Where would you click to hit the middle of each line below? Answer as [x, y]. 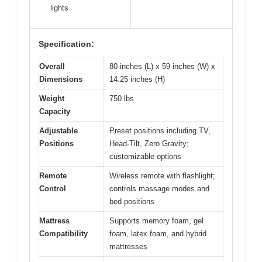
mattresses [128, 247]
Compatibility [63, 234]
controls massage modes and [159, 189]
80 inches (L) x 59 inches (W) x [162, 67]
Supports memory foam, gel [156, 221]
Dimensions [61, 80]
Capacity [55, 112]
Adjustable [58, 131]
